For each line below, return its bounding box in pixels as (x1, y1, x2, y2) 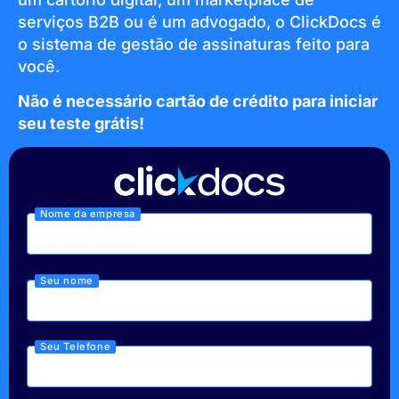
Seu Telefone (40, 340, 111, 354)
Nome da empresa (40, 207, 135, 220)
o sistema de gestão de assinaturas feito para (18, 34, 370, 53)
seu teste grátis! (18, 113, 144, 133)
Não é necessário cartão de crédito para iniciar (18, 91, 378, 110)
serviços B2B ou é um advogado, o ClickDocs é (18, 12, 381, 31)
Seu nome (40, 273, 94, 287)
